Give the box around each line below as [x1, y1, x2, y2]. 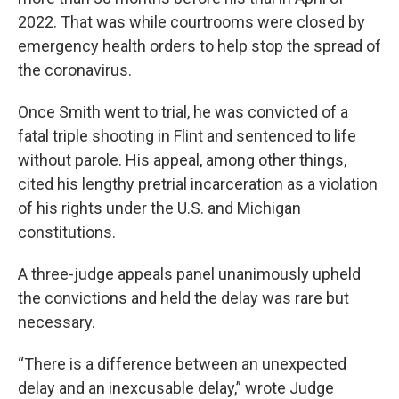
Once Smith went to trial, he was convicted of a [18, 102, 348, 122]
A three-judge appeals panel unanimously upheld [18, 265, 361, 284]
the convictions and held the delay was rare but [18, 289, 349, 308]
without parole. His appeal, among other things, [18, 151, 346, 170]
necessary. [18, 313, 95, 332]
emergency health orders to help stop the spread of [18, 37, 381, 56]
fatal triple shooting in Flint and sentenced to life [18, 126, 356, 146]
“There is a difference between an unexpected [18, 354, 346, 374]
